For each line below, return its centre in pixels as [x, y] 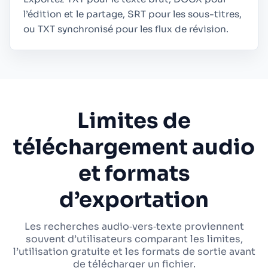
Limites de [134, 121]
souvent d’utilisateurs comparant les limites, [134, 239]
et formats [134, 173]
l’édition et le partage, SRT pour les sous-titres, [133, 14]
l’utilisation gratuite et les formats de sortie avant [134, 252]
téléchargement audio [134, 147]
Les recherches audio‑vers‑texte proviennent [134, 226]
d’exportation [134, 200]
